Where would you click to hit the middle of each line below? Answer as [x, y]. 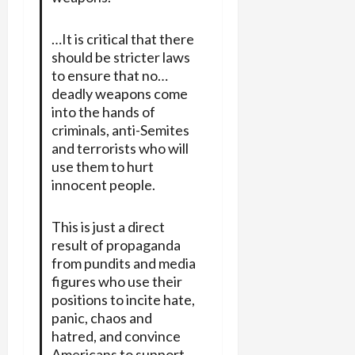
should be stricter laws [120, 57]
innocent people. [103, 184]
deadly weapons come [119, 93]
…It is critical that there [122, 38]
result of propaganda [116, 244]
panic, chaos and [101, 317]
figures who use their [116, 281]
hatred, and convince [116, 336]
